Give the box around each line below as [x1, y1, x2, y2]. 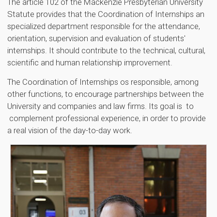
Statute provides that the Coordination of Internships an [7, 9, 204, 19]
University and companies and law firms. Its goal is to [7, 101, 194, 111]
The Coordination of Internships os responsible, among [7, 77, 199, 87]
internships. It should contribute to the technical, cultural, [7, 46, 205, 56]
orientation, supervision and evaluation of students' [7, 33, 186, 44]
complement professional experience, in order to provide [7, 113, 206, 124]
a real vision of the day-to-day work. [7, 125, 132, 136]
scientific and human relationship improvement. [7, 58, 172, 68]
